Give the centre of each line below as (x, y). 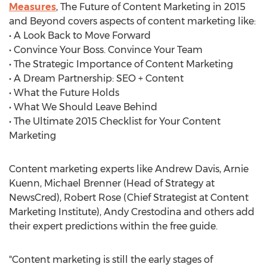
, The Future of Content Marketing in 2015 (151, 7)
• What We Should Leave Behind (83, 107)
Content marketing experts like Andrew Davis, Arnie (129, 169)
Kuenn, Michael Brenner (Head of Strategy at (112, 183)
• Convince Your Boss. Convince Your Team (106, 50)
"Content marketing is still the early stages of (111, 260)
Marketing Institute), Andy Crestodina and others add (132, 212)
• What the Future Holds (64, 93)
